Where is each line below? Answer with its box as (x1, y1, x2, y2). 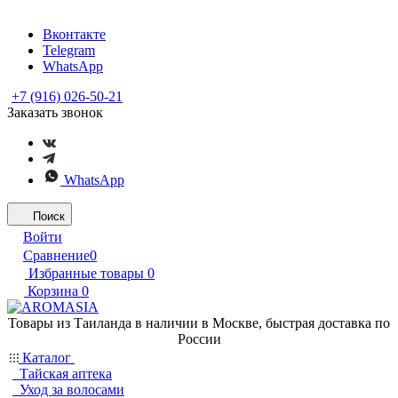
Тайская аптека (20, 366, 112, 381)
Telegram (43, 43, 95, 58)
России (177, 331, 221, 346)
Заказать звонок (7, 105, 103, 120)
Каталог (19, 350, 75, 365)
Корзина (28, 283, 78, 298)
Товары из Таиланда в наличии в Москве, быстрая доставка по (8, 315, 390, 330)
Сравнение (23, 248, 90, 263)
